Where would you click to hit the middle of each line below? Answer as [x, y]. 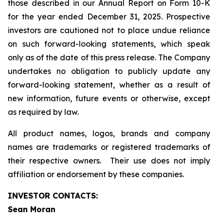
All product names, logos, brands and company [109, 134]
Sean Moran [32, 209]
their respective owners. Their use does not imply [109, 161]
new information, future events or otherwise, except [109, 99]
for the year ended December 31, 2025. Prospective [109, 17]
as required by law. [44, 112]
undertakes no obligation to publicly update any [109, 71]
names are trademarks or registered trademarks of [109, 147]
